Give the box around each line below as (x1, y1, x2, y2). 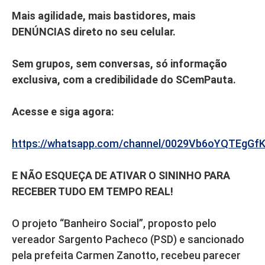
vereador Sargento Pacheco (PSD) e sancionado (12, 232, 244, 245)
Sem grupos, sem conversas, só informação (12, 57, 227, 70)
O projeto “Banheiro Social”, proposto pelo (12, 216, 216, 230)
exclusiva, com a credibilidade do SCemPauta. (12, 73, 236, 86)
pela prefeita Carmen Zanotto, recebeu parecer (12, 248, 241, 261)
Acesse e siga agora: (12, 105, 114, 118)
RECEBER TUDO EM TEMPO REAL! (12, 185, 173, 198)
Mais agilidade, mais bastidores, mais (12, 9, 196, 22)
